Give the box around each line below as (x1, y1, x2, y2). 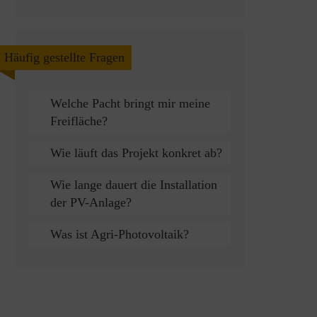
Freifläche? (50, 114, 108, 128)
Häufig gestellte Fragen (4, 50, 125, 64)
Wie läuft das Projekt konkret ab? (50, 146, 222, 160)
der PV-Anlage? (50, 195, 132, 209)
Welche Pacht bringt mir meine (50, 96, 210, 110)
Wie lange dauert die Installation (50, 178, 217, 192)
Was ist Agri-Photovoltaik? (50, 227, 189, 241)
